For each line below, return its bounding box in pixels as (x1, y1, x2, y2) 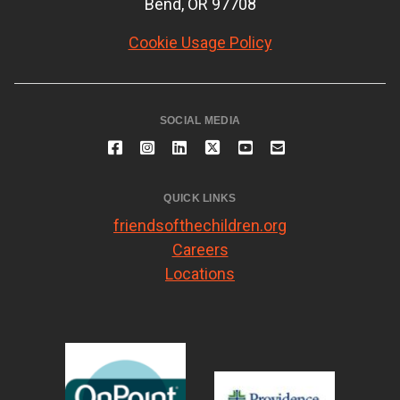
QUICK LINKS (163, 192, 237, 205)
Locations (165, 264, 235, 284)
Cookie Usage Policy (128, 33, 272, 53)
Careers (171, 240, 229, 260)
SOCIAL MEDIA (159, 114, 241, 128)
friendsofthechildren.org (113, 216, 287, 236)
